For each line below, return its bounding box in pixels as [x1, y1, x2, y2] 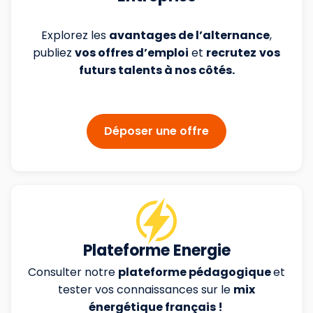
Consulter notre [28, 264, 118, 280]
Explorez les [41, 27, 109, 43]
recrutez [206, 45, 256, 61]
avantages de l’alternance [109, 27, 270, 43]
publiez [33, 45, 75, 61]
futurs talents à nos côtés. [78, 62, 235, 78]
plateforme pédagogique [118, 264, 273, 280]
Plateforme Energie [82, 240, 231, 261]
